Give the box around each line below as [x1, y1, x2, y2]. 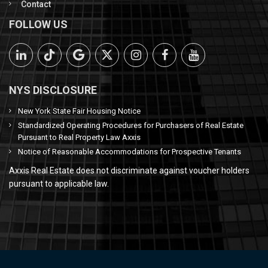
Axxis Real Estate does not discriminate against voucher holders [9, 166, 249, 175]
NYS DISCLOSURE [9, 84, 97, 96]
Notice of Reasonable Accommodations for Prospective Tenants [18, 147, 241, 156]
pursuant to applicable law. [9, 179, 109, 188]
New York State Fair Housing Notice [18, 106, 141, 115]
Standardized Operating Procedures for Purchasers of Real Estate [18, 121, 243, 130]
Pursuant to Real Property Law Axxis [18, 133, 141, 142]
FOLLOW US [9, 18, 68, 31]
